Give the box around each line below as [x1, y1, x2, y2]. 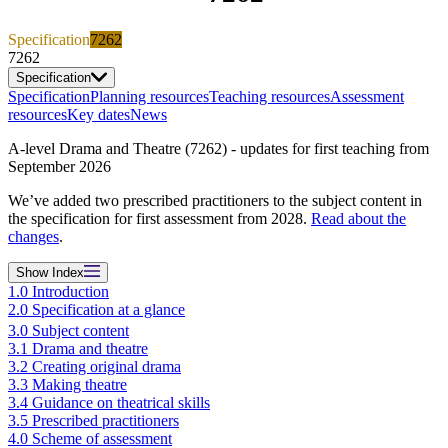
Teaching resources [209, 87, 330, 105]
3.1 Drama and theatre [8, 339, 148, 357]
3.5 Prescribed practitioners [8, 411, 179, 429]
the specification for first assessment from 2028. [8, 209, 311, 227]
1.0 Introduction [8, 282, 109, 300]
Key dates [67, 105, 130, 123]
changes [8, 227, 59, 245]
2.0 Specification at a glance [8, 300, 185, 318]
